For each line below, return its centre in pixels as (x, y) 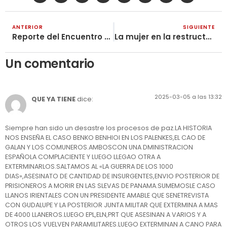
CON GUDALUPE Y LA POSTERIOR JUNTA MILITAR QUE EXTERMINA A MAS (111, 205)
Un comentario (50, 64)
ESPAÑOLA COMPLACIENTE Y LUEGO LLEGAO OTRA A (83, 157)
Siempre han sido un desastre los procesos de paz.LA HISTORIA (108, 128)
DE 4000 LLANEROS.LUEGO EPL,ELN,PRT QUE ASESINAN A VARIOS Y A (106, 214)
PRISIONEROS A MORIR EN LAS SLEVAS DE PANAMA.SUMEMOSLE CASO (110, 185)
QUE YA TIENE (53, 99)
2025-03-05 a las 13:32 (188, 97)
